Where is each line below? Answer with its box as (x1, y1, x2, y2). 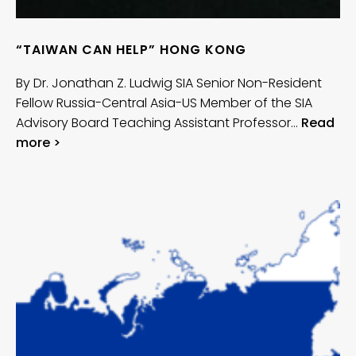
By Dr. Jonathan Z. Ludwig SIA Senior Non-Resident (16, 74, 322, 93)
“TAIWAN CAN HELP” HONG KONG (16, 41, 246, 60)
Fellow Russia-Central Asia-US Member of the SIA (16, 94, 312, 113)
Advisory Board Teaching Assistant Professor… (16, 114, 301, 133)
